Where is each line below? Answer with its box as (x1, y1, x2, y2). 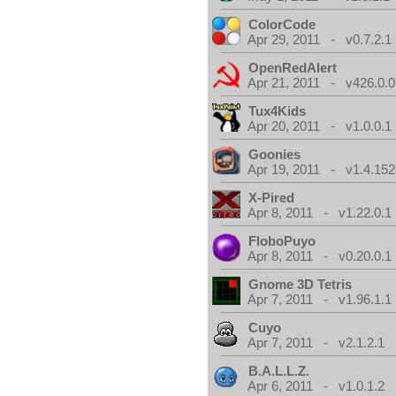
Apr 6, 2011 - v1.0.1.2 (247, 378, 385, 393)
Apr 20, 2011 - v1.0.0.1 (247, 118, 392, 133)
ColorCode (248, 17, 316, 32)
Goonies (248, 147, 301, 162)
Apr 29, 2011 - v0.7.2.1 (247, 32, 392, 47)
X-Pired (248, 190, 295, 205)
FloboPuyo (248, 233, 316, 248)
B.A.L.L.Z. (248, 363, 310, 378)
